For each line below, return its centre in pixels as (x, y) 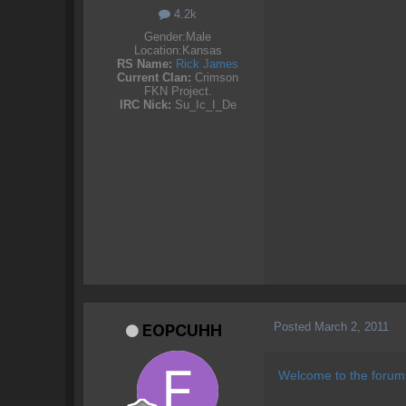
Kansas (202, 50)
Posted (294, 327)
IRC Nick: (145, 104)
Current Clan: (154, 77)
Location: (158, 50)
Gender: (165, 36)
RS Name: (145, 63)
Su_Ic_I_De (203, 104)
